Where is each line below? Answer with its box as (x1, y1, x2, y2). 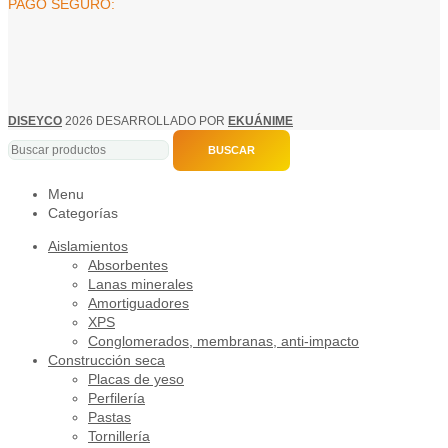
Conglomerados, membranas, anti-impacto (88, 333, 359, 350)
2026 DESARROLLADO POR (65, 114, 228, 128)
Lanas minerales (88, 276, 193, 293)
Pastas (88, 409, 131, 426)
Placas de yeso (88, 371, 184, 388)
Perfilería (88, 390, 145, 407)
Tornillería (88, 428, 150, 445)
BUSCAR (208, 144, 255, 157)
